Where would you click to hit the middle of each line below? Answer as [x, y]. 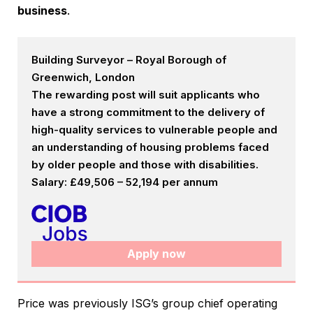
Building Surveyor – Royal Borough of [129, 60]
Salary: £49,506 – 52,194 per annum [125, 182]
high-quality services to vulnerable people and [154, 130]
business [42, 11]
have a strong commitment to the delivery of [148, 112]
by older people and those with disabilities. [145, 165]
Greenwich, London [83, 78]
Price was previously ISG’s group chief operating [147, 304]
